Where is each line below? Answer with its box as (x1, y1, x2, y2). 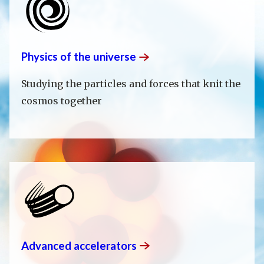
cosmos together (21, 94, 102, 107)
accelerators (74, 239, 137, 252)
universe (93, 50, 136, 64)
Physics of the (21, 50, 93, 64)
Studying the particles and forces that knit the (21, 77, 240, 90)
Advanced (21, 239, 74, 252)
